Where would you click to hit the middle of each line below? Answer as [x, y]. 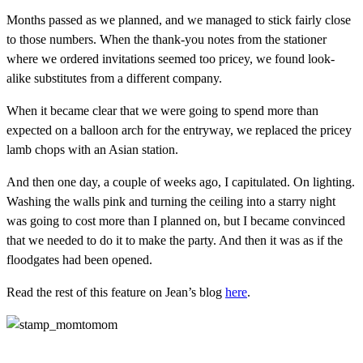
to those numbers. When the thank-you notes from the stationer [167, 39]
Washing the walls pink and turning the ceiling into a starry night [171, 201]
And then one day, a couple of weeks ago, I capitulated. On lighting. [181, 181]
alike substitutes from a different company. [114, 78]
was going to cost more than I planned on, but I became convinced [176, 220]
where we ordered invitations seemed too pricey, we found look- [171, 58]
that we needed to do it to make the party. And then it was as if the [175, 240]
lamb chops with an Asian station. [92, 149]
